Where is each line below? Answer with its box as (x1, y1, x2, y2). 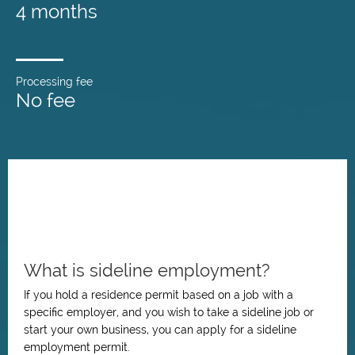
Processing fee (16, 75, 93, 88)
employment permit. (24, 341, 130, 353)
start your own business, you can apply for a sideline (24, 323, 296, 336)
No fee (16, 90, 75, 112)
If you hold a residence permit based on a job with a (24, 288, 293, 301)
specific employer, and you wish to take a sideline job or (24, 306, 314, 319)
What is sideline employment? (24, 260, 270, 281)
